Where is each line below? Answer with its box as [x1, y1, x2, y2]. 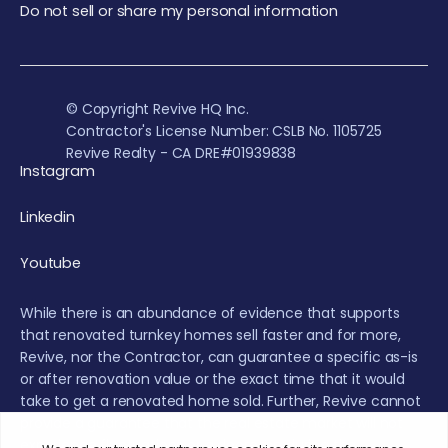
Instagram [20, 160, 95, 181]
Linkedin [20, 206, 75, 227]
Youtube [20, 252, 81, 273]
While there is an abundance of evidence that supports [20, 302, 400, 323]
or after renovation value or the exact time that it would [20, 368, 405, 389]
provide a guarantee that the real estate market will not [20, 412, 404, 433]
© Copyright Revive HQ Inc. [66, 98, 249, 119]
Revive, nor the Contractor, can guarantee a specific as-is [20, 346, 418, 367]
